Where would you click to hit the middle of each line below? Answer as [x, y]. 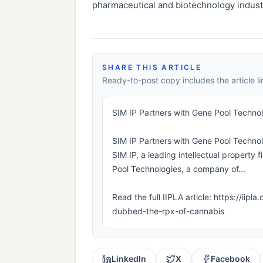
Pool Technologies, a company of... [179, 168]
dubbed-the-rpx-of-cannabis [168, 211]
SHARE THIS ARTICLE [152, 67]
